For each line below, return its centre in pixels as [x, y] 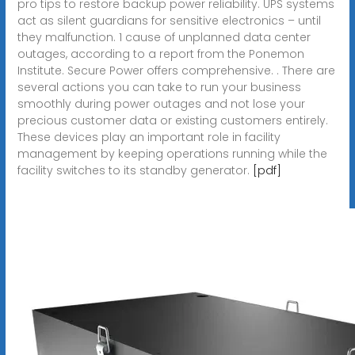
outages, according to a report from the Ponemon [160, 53]
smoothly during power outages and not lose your [161, 103]
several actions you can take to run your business [159, 87]
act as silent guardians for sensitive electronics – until [169, 20]
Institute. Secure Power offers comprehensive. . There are [176, 70]
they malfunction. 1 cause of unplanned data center [164, 37]
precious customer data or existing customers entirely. [172, 120]
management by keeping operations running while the [172, 153]
